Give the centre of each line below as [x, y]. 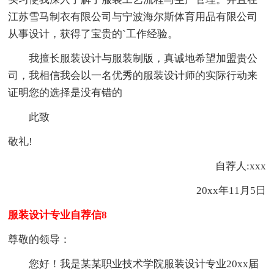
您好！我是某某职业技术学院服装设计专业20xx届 [134, 264]
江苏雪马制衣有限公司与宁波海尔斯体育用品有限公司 [133, 17]
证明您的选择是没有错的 [65, 92]
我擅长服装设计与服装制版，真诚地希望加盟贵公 [133, 58]
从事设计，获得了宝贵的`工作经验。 [93, 34]
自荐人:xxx [230, 166]
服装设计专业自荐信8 [58, 215]
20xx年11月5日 [231, 190]
